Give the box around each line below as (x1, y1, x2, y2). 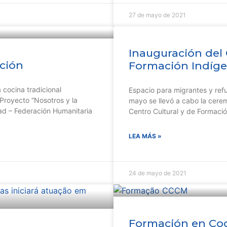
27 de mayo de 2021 (129, 11, 186, 19)
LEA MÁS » (129, 132, 162, 140)
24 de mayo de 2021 (129, 169, 186, 177)
